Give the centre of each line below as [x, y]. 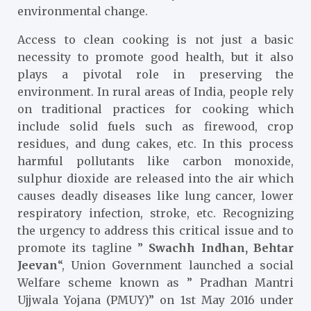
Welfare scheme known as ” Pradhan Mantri [155, 282]
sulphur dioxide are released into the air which [155, 178]
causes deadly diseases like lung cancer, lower [155, 195]
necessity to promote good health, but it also [155, 57]
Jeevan [37, 265]
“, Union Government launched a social [176, 265]
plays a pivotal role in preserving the [155, 74]
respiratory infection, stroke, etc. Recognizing [155, 213]
